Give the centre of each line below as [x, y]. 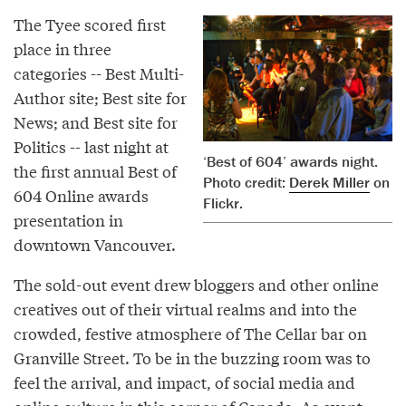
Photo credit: [246, 183]
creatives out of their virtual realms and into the [185, 308]
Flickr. [223, 203]
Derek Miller [329, 183]
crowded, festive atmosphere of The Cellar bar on [190, 333]
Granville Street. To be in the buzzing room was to [192, 357]
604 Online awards [81, 195]
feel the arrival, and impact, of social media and [184, 382]
